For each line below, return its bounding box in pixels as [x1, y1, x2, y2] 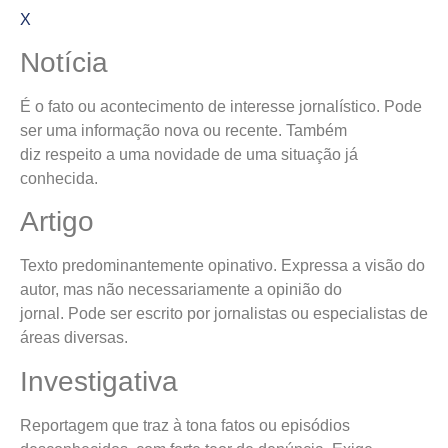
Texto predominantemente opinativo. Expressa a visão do [20, 257, 425, 275]
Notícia [20, 47, 108, 79]
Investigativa [20, 365, 178, 397]
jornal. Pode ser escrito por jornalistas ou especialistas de [20, 305, 428, 323]
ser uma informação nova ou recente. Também [20, 122, 347, 140]
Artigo [20, 206, 94, 238]
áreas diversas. [20, 329, 128, 347]
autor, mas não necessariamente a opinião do [20, 281, 342, 299]
